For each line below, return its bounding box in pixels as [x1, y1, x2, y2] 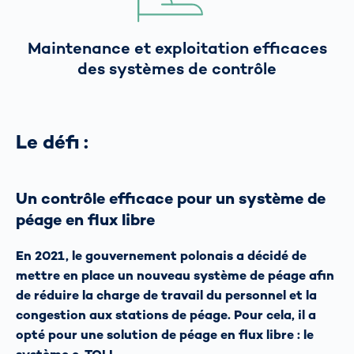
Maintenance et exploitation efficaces [27, 37, 327, 58]
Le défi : [16, 129, 88, 154]
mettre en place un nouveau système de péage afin [16, 266, 334, 284]
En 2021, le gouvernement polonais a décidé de [16, 247, 307, 264]
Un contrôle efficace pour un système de [16, 188, 326, 209]
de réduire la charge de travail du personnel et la [16, 286, 317, 303]
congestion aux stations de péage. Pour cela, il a [16, 306, 316, 323]
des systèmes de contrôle [77, 58, 277, 79]
